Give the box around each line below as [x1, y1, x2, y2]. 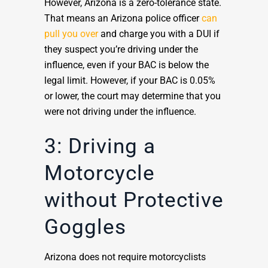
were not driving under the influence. [44, 106, 199, 118]
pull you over [44, 28, 100, 40]
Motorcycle [44, 161, 155, 186]
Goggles [44, 215, 126, 240]
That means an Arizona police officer [44, 13, 202, 25]
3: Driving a [44, 134, 156, 159]
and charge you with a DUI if [100, 28, 220, 40]
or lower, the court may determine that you [44, 90, 221, 102]
